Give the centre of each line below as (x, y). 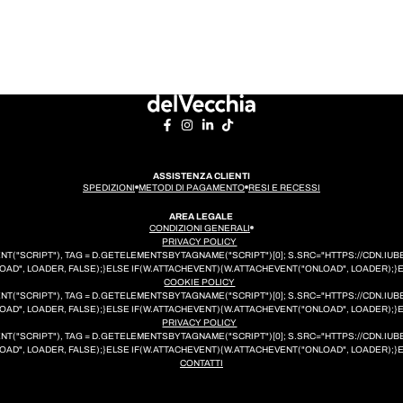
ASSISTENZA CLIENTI (201, 175)
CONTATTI (201, 363)
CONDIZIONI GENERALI (199, 228)
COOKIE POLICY (200, 282)
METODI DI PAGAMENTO (191, 187)
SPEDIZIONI (108, 187)
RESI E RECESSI (284, 187)
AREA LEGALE (201, 216)
